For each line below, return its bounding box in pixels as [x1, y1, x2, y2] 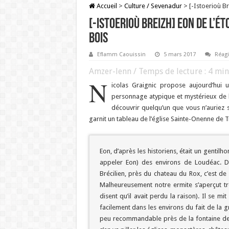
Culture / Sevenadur [124, 2, 182, 10]
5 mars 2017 [163, 51, 196, 58]
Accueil [95, 2, 117, 10]
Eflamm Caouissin [97, 51, 146, 58]
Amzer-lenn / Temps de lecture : [88, 66, 208, 77]
